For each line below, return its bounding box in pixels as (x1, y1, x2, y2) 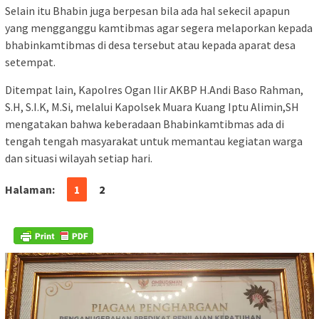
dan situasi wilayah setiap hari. (5, 151, 152, 166)
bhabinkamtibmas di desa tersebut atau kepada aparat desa (5, 38, 296, 53)
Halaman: (5, 182, 55, 197)
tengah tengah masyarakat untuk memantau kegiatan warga (5, 134, 303, 149)
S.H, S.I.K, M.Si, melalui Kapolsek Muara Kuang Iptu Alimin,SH (5, 100, 299, 115)
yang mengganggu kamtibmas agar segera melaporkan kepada (5, 21, 313, 36)
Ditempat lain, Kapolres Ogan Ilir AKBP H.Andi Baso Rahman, (5, 83, 303, 98)
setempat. (5, 55, 56, 70)
